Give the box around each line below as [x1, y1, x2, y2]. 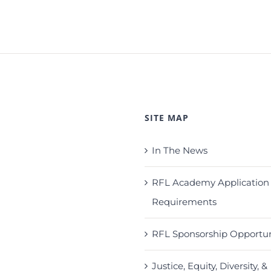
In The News [151, 145, 207, 156]
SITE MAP [144, 112, 189, 123]
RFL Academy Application [151, 177, 269, 188]
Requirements [151, 196, 217, 207]
